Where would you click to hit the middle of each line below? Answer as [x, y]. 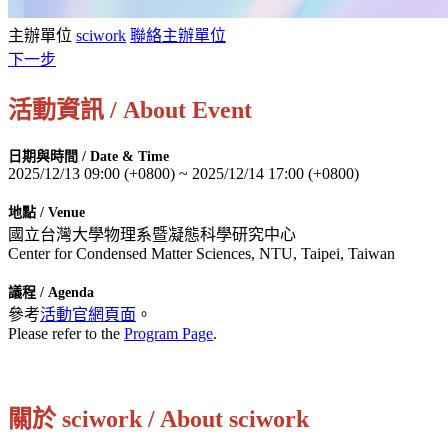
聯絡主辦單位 [178, 35]
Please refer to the [66, 333]
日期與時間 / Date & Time [88, 156]
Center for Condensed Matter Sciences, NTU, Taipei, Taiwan [201, 253]
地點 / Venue [46, 212]
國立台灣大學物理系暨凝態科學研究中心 [152, 234]
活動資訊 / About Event [130, 109]
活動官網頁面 [88, 314]
